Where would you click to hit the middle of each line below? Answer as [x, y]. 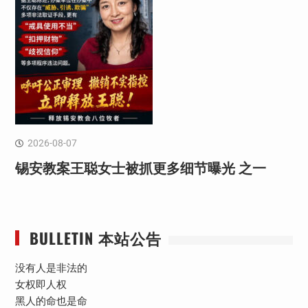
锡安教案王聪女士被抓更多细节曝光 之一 [140, 168]
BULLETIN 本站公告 [95, 238]
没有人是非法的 [51, 268]
